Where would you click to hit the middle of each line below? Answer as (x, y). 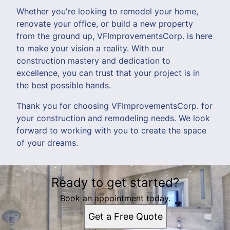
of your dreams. (47, 142)
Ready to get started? (115, 182)
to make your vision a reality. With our (90, 48)
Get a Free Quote (125, 216)
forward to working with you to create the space (111, 130)
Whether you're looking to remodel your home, (107, 11)
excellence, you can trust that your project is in (108, 73)
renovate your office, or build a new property (105, 23)
